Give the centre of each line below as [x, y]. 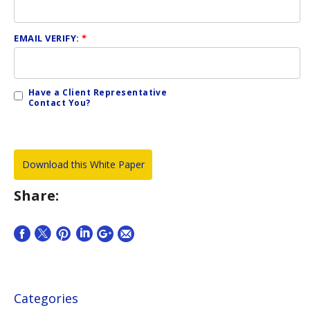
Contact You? [60, 103]
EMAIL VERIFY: [48, 38]
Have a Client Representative [98, 92]
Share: [36, 195]
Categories [46, 299]
